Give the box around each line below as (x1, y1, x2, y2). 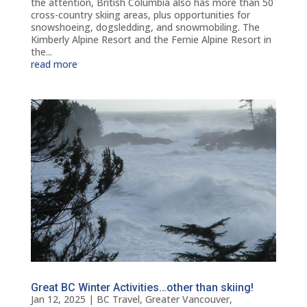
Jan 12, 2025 (30, 292, 86, 306)
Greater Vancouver (145, 292, 230, 306)
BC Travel (96, 292, 140, 306)
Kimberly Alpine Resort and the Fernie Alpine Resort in (30, 33, 271, 47)
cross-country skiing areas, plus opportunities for (30, 8, 250, 22)
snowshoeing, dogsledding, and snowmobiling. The (30, 21, 260, 34)
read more (30, 58, 77, 71)
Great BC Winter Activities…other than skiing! (30, 280, 254, 294)
